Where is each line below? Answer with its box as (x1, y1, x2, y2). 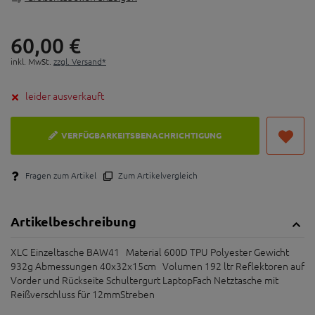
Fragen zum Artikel (23, 169, 96, 181)
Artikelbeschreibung (11, 212, 136, 229)
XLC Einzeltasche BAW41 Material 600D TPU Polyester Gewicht (11, 244, 289, 259)
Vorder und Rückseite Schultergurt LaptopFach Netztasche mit (11, 272, 278, 287)
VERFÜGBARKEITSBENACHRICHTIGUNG (61, 129, 221, 141)
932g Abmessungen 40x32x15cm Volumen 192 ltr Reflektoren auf (11, 258, 304, 273)
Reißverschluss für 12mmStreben (11, 286, 155, 301)
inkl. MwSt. (11, 55, 53, 67)
